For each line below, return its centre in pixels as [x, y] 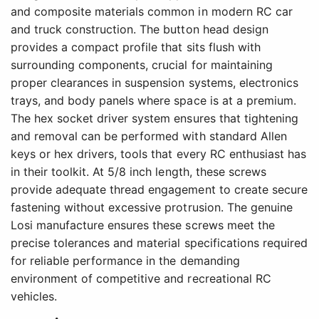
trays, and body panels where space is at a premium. [153, 101]
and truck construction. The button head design [140, 30]
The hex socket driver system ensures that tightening [155, 119]
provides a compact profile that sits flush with [136, 47]
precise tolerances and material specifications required [159, 243]
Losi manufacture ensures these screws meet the [143, 225]
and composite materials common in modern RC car [152, 12]
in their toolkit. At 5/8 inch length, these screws [138, 172]
